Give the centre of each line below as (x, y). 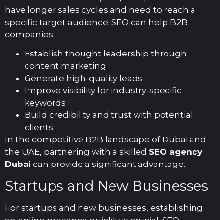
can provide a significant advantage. (108, 164)
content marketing (65, 66)
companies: (30, 34)
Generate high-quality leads (83, 78)
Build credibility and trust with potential (109, 115)
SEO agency (176, 152)
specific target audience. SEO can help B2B (96, 22)
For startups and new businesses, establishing (104, 207)
